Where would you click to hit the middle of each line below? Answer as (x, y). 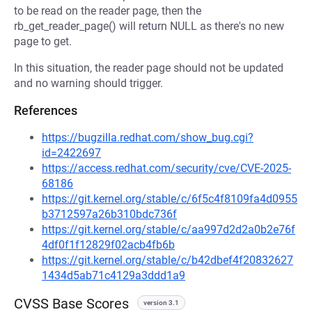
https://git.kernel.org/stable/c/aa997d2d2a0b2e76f (169, 229)
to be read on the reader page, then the (108, 11)
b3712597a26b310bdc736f (109, 214)
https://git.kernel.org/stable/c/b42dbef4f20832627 (167, 260)
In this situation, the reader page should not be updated (149, 68)
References (46, 110)
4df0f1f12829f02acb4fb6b (108, 245)
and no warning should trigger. (88, 83)
